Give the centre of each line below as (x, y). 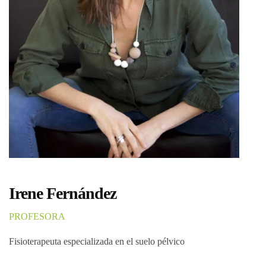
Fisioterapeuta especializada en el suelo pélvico (97, 241)
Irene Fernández (63, 193)
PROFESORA (37, 216)
